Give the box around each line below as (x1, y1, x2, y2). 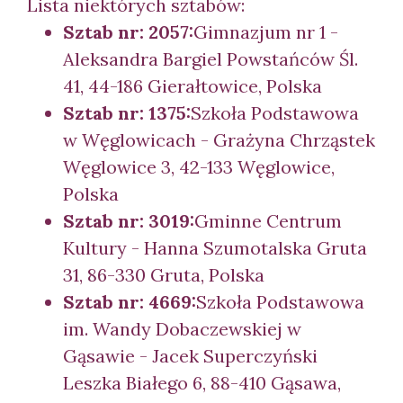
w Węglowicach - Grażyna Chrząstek (63, 128, 375, 151)
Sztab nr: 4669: (63, 290, 196, 313)
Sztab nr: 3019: (63, 209, 194, 232)
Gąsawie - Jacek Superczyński (63, 344, 318, 367)
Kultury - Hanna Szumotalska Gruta (63, 236, 367, 259)
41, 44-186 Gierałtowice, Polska (63, 74, 322, 97)
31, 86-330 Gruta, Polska (63, 263, 264, 286)
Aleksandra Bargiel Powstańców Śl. (63, 47, 358, 70)
